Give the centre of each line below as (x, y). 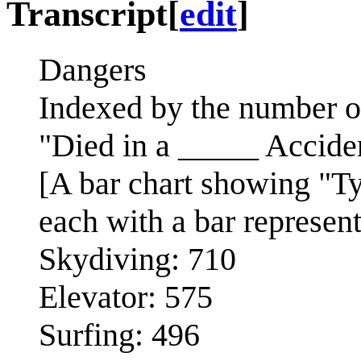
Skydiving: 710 (137, 259)
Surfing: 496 (119, 334)
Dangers (93, 69)
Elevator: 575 (126, 297)
